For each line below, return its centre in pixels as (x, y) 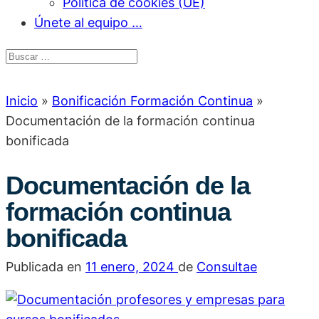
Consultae (227, 266)
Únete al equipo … (88, 22)
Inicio (22, 101)
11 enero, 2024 (130, 266)
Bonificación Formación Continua (152, 101)
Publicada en (46, 266)
